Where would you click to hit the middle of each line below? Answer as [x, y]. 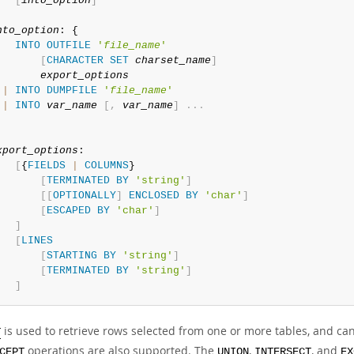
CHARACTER [75, 60]
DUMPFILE [72, 90]
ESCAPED [68, 211]
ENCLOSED [154, 196]
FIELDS [46, 166]
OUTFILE [68, 45]
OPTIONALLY [84, 196]
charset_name [173, 60]
